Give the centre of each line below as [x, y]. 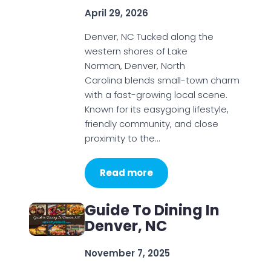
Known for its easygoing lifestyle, [156, 109]
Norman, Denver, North [135, 66]
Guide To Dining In [152, 210]
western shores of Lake [136, 51]
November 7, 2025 [127, 253]
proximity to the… [122, 138]
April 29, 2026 [116, 13]
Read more [126, 173]
